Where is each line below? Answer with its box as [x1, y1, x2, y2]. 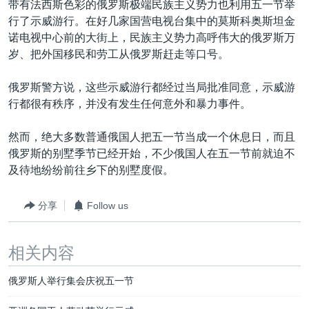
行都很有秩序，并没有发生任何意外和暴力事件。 [8, 98, 251, 110]
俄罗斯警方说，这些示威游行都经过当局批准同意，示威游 [8, 81, 295, 93]
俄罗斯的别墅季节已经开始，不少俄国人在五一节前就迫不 [8, 148, 295, 159]
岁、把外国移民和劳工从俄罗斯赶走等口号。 [8, 48, 229, 60]
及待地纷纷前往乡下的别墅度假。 [8, 164, 174, 176]
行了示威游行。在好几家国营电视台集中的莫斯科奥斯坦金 [8, 15, 295, 27]
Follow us [87, 199, 128, 211]
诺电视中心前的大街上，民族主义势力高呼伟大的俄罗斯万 [8, 32, 295, 43]
